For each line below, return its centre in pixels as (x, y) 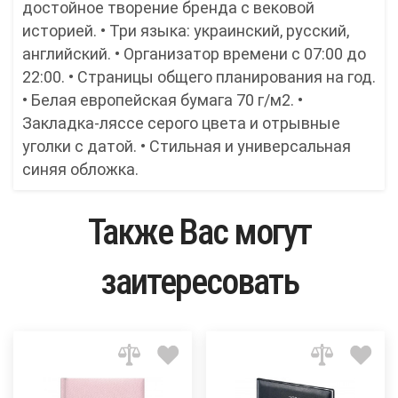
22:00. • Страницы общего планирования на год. (199, 77)
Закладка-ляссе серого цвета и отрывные (181, 123)
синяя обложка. (80, 170)
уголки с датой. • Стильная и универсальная (187, 147)
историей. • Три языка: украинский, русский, (186, 31)
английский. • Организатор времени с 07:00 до (194, 54)
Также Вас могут (199, 233)
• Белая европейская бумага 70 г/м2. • (163, 100)
